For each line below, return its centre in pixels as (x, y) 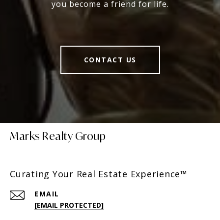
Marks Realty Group (58, 136)
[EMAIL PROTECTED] (69, 205)
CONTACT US (110, 60)
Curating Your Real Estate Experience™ (99, 174)
